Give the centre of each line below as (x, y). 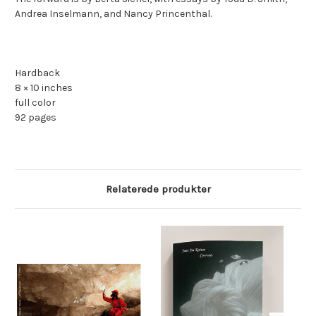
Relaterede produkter (158, 189)
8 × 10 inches (44, 88)
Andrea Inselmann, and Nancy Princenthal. (113, 14)
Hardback (37, 73)
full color (35, 103)
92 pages (37, 118)
